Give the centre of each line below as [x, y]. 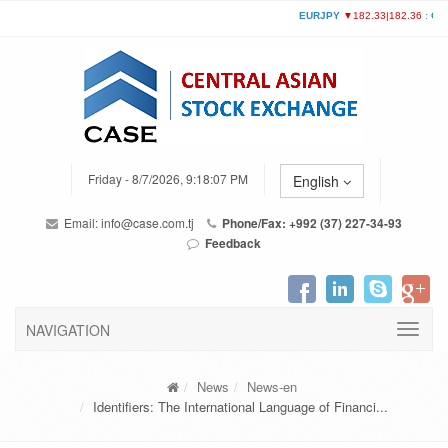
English [317, 181]
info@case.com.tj [147, 222]
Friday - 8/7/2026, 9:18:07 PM [167, 179]
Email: [81, 222]
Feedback [233, 243]
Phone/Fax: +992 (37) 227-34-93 [310, 223]
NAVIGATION [68, 330]
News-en [271, 386]
